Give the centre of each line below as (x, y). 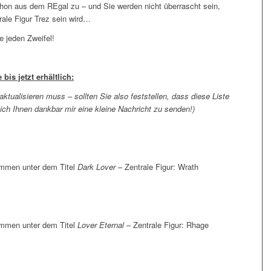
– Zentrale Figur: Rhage (166, 225)
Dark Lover (98, 167)
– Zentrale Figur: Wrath (158, 167)
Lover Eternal (101, 225)
